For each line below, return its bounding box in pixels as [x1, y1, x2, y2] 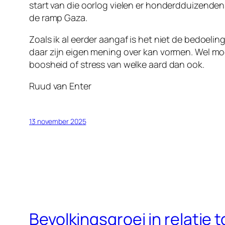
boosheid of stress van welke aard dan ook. [29, 58, 204, 71]
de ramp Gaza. [29, 12, 87, 24]
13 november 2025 [29, 117, 86, 127]
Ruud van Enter [29, 80, 91, 92]
